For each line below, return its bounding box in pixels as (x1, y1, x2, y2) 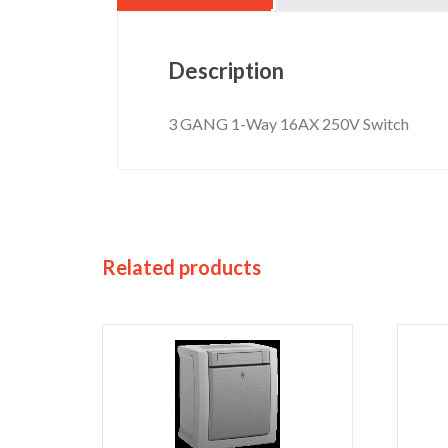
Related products (102, 255, 261, 280)
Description (168, 57, 284, 85)
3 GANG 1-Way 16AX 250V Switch (168, 114, 409, 134)
